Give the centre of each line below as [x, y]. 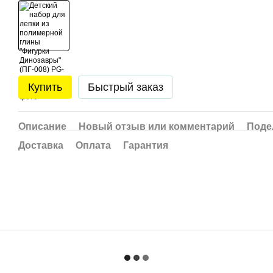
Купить [45, 87]
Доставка [41, 145]
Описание [42, 126]
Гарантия [146, 145]
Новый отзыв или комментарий [157, 126]
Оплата [93, 145]
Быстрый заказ [126, 87]
